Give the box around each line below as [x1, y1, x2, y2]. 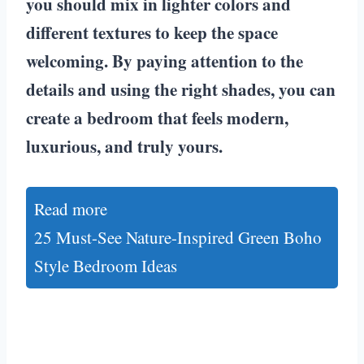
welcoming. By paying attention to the [26, 48, 303, 73]
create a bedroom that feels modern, [26, 105, 288, 130]
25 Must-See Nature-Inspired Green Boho [34, 225, 322, 249]
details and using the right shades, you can [26, 76, 336, 102]
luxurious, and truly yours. [26, 133, 223, 158]
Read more [34, 197, 107, 220]
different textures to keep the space [26, 19, 278, 45]
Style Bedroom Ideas [34, 253, 177, 277]
